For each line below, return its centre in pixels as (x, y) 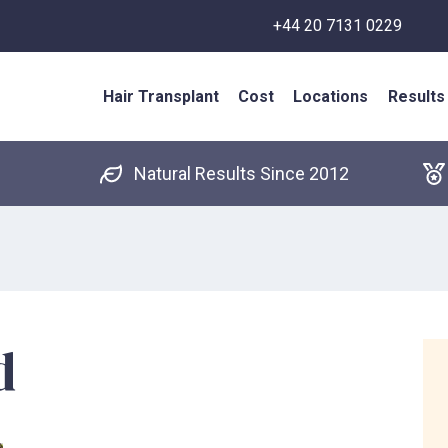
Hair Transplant (161, 96)
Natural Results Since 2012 (241, 174)
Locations (331, 96)
